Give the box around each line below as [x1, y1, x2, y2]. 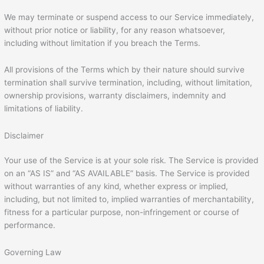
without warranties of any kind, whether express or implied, [4, 181, 229, 192]
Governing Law [4, 247, 62, 258]
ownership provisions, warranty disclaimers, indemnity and [4, 91, 226, 101]
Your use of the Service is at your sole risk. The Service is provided [4, 156, 259, 166]
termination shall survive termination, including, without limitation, [4, 78, 253, 88]
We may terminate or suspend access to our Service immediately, [4, 12, 255, 22]
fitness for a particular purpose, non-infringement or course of [4, 207, 240, 217]
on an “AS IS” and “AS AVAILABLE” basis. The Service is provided [4, 169, 250, 179]
